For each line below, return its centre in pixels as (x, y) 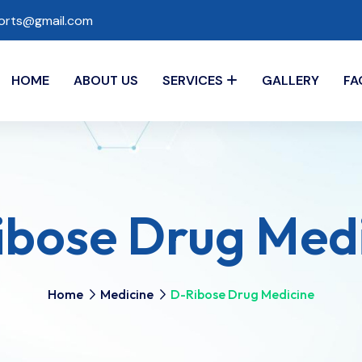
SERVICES (192, 80)
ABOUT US (105, 80)
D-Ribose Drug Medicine (242, 294)
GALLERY (290, 80)
